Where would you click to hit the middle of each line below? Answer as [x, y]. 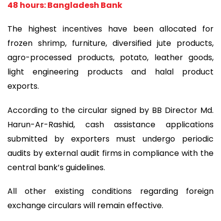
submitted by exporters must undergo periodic [110, 139]
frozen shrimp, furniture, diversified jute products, [110, 43]
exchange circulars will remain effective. [85, 206]
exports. [23, 86]
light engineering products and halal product [110, 72]
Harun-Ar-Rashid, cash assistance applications [110, 124]
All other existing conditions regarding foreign [110, 191]
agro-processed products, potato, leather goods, [110, 58]
